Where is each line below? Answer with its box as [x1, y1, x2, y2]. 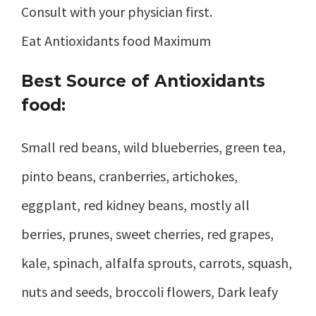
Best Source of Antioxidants [21, 71, 265, 91]
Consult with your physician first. [21, 2, 212, 20]
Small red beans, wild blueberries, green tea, [21, 138, 286, 156]
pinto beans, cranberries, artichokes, [21, 166, 238, 185]
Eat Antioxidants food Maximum [21, 31, 211, 49]
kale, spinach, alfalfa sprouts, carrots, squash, [21, 253, 292, 272]
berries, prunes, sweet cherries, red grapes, [21, 224, 274, 243]
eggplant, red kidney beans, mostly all [21, 195, 250, 214]
